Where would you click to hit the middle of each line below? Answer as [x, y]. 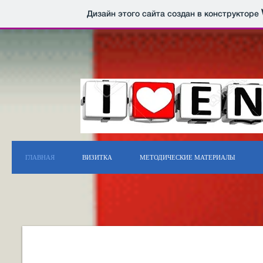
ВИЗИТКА [97, 157]
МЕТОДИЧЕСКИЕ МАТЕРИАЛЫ [188, 157]
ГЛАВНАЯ [40, 157]
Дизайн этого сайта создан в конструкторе [174, 14]
